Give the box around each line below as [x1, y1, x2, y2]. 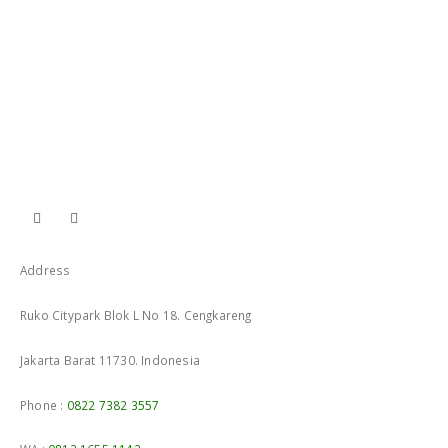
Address [20, 262, 71, 279]
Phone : [20, 396, 67, 413]
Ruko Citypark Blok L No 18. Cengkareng [20, 306, 252, 323]
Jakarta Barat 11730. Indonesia [20, 351, 200, 368]
